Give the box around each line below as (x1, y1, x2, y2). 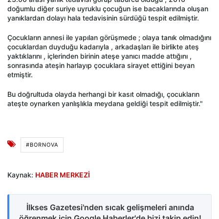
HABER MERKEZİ (35, 171, 90, 179)
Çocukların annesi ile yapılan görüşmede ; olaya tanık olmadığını (7, 33, 211, 42)
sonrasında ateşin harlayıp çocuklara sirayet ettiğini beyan (7, 61, 195, 70)
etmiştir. (7, 70, 33, 79)
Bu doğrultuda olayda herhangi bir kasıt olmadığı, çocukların (7, 90, 199, 99)
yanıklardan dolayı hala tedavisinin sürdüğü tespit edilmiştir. (7, 14, 199, 22)
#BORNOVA (26, 141, 58, 149)
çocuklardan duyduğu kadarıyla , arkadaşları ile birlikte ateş (7, 43, 199, 51)
